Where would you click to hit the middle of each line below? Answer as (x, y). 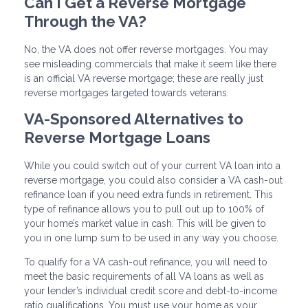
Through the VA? (85, 22)
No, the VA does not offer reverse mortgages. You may (146, 49)
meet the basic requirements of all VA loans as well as (144, 276)
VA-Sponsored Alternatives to (134, 119)
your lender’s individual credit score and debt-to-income (151, 290)
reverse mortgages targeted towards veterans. (126, 92)
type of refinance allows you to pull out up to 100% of (144, 209)
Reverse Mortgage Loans (117, 137)
